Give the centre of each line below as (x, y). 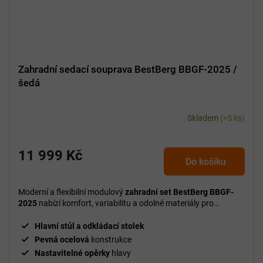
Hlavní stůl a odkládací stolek (89, 226)
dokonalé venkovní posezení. (70, 215)
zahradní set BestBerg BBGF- (179, 192)
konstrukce (110, 240)
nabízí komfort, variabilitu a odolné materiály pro (125, 203)
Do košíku (206, 162)
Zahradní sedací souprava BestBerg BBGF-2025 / (128, 70)
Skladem (204, 118)
